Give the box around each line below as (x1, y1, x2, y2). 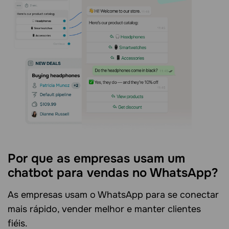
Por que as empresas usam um (8, 151, 185, 166)
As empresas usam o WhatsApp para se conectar (8, 189, 219, 200)
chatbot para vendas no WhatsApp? (8, 165, 218, 180)
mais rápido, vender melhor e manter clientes (8, 203, 201, 215)
